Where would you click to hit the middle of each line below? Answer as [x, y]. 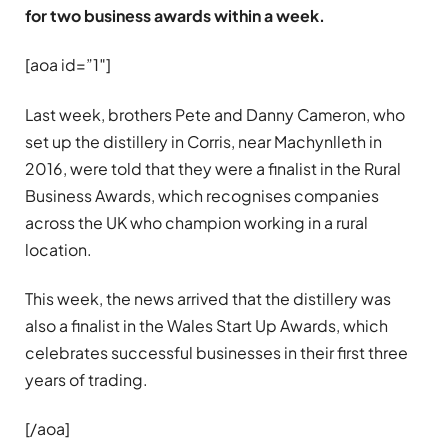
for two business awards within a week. [175, 15]
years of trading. [86, 379]
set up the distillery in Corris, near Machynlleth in [203, 141]
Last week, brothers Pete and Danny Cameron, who [215, 114]
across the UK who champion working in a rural [196, 222]
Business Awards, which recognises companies [202, 195]
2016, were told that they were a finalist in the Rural [213, 168]
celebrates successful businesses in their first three [216, 352]
